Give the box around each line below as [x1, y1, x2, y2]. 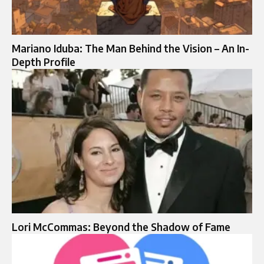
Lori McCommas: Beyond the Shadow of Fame [12, 220, 230, 233]
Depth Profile [12, 55, 75, 69]
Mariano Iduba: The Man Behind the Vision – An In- [12, 42, 249, 55]
